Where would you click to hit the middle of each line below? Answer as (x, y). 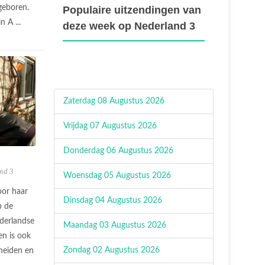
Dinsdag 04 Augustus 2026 (113, 201)
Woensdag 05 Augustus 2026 (117, 176)
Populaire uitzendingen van (132, 10)
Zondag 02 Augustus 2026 (112, 250)
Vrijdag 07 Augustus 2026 (110, 126)
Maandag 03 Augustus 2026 (115, 225)
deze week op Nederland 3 (129, 26)
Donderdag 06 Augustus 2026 (118, 151)
